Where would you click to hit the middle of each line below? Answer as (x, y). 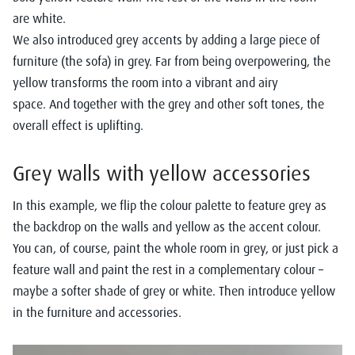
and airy (255, 82)
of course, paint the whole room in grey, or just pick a (197, 248)
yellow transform (57, 82)
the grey (171, 103)
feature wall (44, 269)
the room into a (151, 82)
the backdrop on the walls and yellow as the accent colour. (168, 226)
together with (109, 103)
